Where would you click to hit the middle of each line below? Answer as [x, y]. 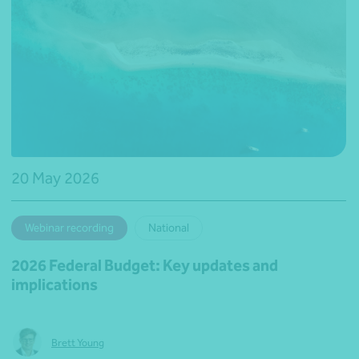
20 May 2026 [55, 178]
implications [54, 285]
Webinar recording [69, 228]
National [169, 228]
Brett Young [78, 342]
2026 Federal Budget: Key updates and [145, 266]
